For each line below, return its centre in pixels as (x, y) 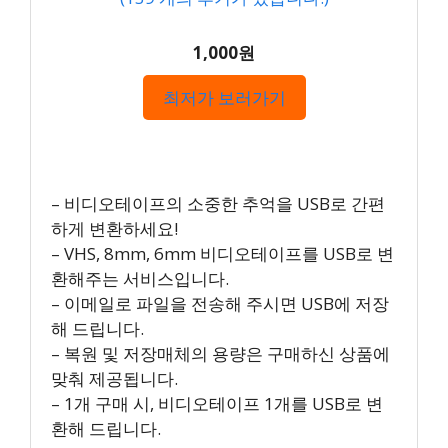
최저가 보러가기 (224, 97)
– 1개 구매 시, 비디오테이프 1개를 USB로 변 (217, 403)
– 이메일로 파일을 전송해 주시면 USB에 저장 (220, 303)
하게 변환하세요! (114, 228)
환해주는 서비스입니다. (140, 278)
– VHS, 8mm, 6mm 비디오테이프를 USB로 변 (222, 253)
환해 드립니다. (106, 428)
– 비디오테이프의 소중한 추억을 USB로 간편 (218, 203)
